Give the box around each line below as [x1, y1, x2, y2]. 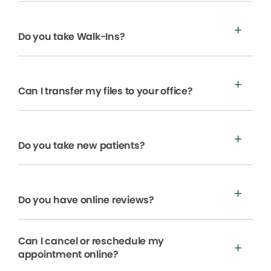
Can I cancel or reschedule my [18, 234, 165, 249]
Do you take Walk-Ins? [18, 30, 125, 44]
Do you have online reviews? [18, 193, 154, 207]
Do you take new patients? [18, 139, 145, 153]
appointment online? [18, 247, 119, 262]
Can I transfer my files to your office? [18, 84, 193, 99]
